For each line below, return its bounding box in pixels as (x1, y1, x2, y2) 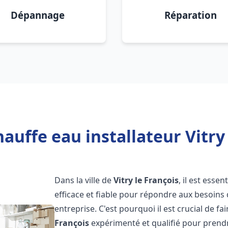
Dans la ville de (54, 175, 114, 186)
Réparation (164, 9, 217, 21)
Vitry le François (113, 175, 179, 186)
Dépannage (11, 9, 65, 21)
